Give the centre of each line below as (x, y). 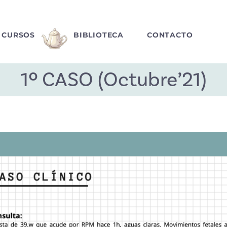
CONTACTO (170, 35)
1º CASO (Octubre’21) (113, 80)
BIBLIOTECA (98, 35)
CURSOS (18, 35)
